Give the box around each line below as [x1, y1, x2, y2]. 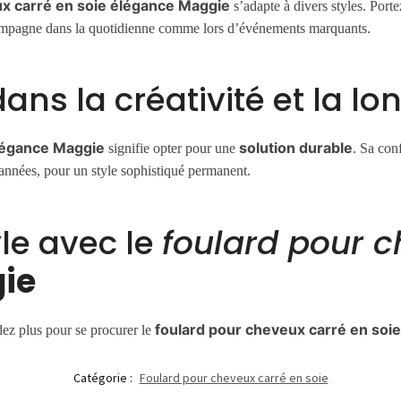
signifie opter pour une [105, 141, 240, 157]
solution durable [239, 139, 354, 158]
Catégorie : [73, 369, 135, 386]
